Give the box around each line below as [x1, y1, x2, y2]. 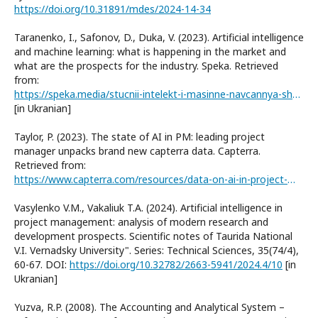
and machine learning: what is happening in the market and [14, 44, 286, 58]
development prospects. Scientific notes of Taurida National [14, 229, 292, 243]
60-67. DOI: [14, 257, 70, 271]
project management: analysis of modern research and [14, 214, 268, 229]
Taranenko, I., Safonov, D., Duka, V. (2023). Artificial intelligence [14, 30, 304, 44]
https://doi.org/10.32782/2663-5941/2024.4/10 [70, 257, 283, 271]
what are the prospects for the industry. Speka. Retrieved [14, 58, 278, 72]
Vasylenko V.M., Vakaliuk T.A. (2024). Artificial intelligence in [14, 200, 283, 214]
